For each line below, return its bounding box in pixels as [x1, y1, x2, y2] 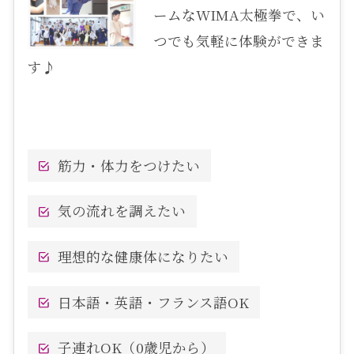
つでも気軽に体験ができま [153, 31, 325, 51]
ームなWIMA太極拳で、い [153, 5, 326, 24]
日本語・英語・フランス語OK [57, 292, 249, 312]
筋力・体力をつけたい [57, 155, 200, 175]
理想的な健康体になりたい [57, 246, 228, 266]
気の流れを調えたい [57, 201, 186, 221]
